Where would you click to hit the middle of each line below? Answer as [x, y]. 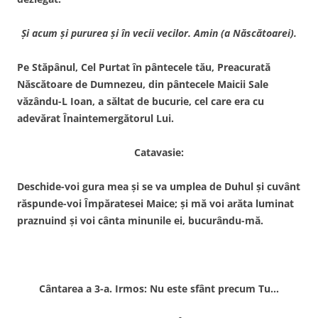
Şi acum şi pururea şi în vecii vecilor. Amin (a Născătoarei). [159, 33]
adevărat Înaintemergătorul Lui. [95, 118]
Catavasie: [159, 152]
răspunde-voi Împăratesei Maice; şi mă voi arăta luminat [155, 203]
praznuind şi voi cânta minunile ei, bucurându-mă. [140, 220]
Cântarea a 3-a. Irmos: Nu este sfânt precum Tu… [159, 288]
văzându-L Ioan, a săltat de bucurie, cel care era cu [141, 101]
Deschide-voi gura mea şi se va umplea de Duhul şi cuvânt [159, 186]
